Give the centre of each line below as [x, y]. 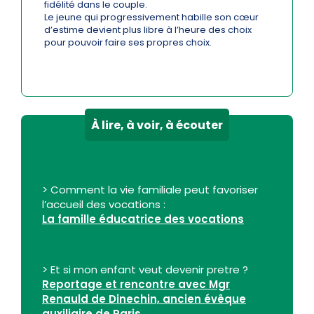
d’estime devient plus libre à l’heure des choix [148, 30]
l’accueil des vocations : [104, 205]
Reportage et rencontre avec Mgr [136, 285]
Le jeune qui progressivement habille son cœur [151, 18]
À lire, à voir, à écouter [157, 125]
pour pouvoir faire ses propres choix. [128, 43]
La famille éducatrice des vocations [143, 219]
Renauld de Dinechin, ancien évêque [144, 299]
